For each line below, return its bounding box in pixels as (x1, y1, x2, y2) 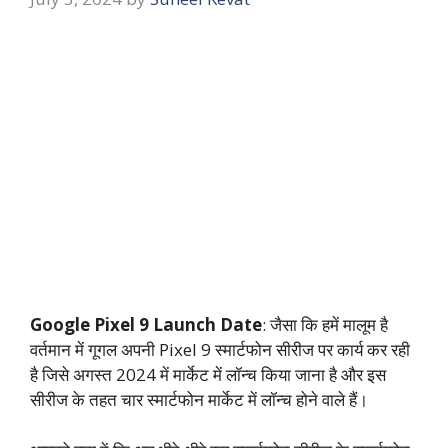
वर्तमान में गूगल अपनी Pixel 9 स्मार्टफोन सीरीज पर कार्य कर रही (30, 338, 410, 362)
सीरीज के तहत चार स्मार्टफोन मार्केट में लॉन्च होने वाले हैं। (30, 388, 368, 412)
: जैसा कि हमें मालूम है (262, 313, 388, 337)
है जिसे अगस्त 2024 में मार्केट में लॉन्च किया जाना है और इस (30, 363, 386, 387)
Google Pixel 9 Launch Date (30, 313, 262, 337)
